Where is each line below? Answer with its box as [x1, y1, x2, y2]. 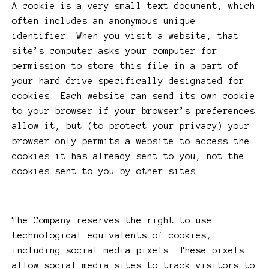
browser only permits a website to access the [12, 136, 250, 147]
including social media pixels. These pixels [12, 246, 244, 256]
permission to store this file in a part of [12, 61, 239, 71]
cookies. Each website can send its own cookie [12, 91, 255, 101]
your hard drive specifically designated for [12, 76, 244, 86]
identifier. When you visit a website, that [12, 31, 239, 41]
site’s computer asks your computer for [12, 46, 217, 56]
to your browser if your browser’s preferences [12, 106, 255, 116]
